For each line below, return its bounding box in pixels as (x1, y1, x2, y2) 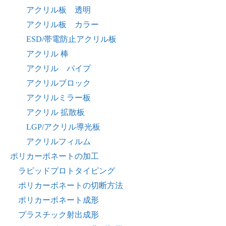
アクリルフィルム (26, 137, 91, 146)
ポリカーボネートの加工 (10, 152, 99, 161)
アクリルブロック (26, 79, 91, 88)
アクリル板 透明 (26, 6, 91, 15)
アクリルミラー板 (26, 93, 91, 102)
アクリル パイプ (26, 64, 91, 73)
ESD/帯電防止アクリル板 (26, 35, 117, 44)
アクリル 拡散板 (26, 108, 85, 117)
